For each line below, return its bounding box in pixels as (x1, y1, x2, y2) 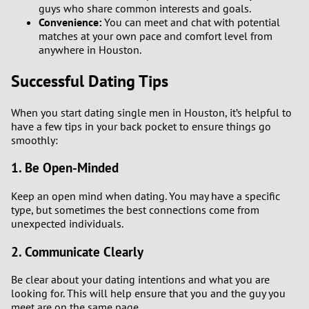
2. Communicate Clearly (11, 243, 143, 260)
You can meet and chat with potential (101, 14, 280, 29)
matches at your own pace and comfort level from (39, 28, 272, 43)
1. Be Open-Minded (11, 159, 119, 177)
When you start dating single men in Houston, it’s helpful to (11, 105, 292, 119)
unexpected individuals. (11, 216, 123, 230)
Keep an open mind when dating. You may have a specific (11, 188, 280, 203)
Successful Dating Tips (11, 70, 168, 92)
